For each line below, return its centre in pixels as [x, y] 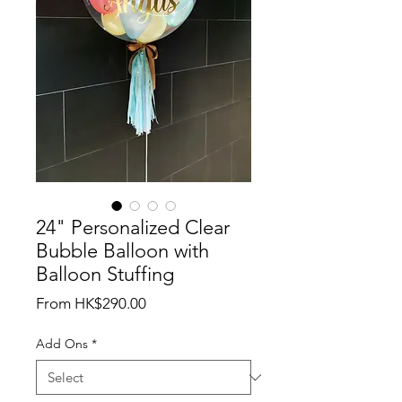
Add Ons [62, 344]
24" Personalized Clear [133, 227]
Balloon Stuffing [105, 274]
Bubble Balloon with [122, 251]
